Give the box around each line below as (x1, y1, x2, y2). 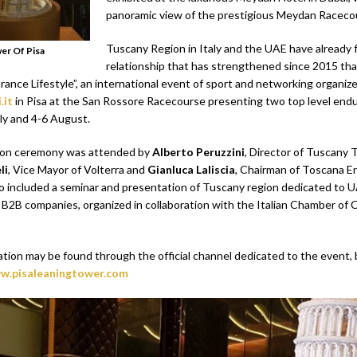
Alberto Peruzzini (151, 145, 245, 159)
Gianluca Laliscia (147, 163, 235, 177)
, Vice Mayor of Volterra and (7, 163, 147, 177)
